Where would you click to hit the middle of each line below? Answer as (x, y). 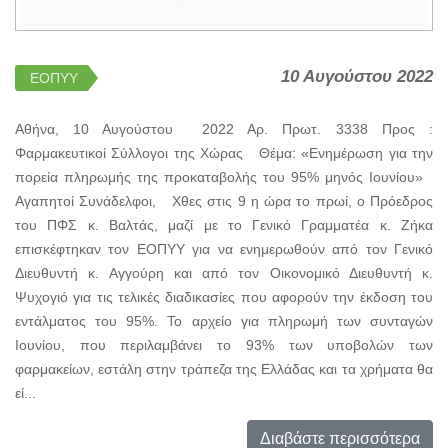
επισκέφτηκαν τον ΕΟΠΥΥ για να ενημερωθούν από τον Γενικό (224, 248)
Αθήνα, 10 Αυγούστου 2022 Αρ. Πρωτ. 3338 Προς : (224, 128)
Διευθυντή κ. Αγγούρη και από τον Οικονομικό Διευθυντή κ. (224, 272)
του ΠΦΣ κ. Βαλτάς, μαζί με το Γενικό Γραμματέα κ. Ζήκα (224, 224)
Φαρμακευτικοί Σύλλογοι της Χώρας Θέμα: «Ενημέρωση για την (224, 152)
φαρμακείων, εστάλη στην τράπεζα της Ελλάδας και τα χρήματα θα (224, 368)
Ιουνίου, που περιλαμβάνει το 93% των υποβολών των (224, 344)
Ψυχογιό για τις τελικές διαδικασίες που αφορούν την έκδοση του (224, 296)
